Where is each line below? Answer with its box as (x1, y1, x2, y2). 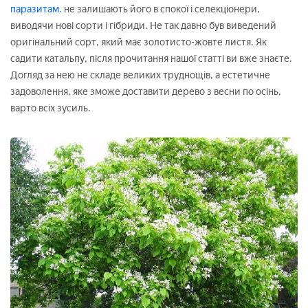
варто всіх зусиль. (10, 102, 91, 114)
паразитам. (10, 3, 64, 15)
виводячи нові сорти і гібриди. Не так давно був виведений (10, 19, 276, 32)
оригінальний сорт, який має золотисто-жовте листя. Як (10, 36, 267, 48)
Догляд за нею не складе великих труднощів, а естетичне (10, 69, 270, 81)
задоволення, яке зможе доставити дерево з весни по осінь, (10, 85, 281, 98)
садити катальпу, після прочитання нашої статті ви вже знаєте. (10, 52, 292, 65)
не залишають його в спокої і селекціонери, (64, 3, 260, 15)
